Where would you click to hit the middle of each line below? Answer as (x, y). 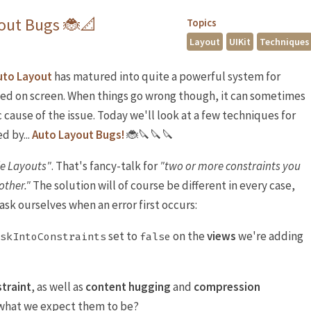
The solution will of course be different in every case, (163, 186)
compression (227, 287)
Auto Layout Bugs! (78, 135)
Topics (201, 23)
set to (123, 236)
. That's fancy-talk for (106, 166)
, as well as (58, 287)
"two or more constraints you (230, 166)
